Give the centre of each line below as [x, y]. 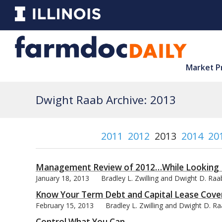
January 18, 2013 [62, 178]
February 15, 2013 [65, 205]
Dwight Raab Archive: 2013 [106, 100]
